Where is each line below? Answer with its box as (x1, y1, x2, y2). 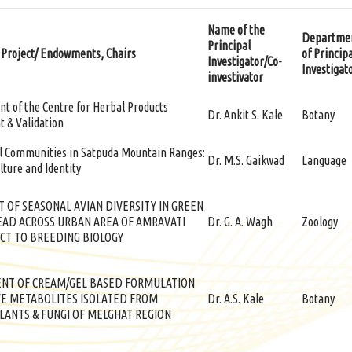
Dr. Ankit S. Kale (207, 108, 283, 122)
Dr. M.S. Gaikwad (207, 153, 284, 167)
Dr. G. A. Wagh (207, 214, 273, 229)
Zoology (302, 214, 338, 229)
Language (302, 153, 346, 167)
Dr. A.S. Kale (207, 291, 264, 306)
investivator (207, 70, 263, 84)
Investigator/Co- (207, 54, 281, 68)
